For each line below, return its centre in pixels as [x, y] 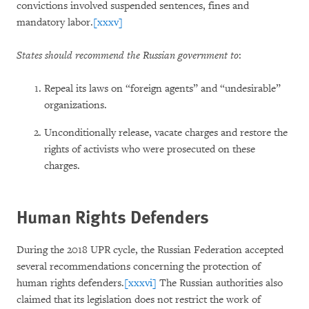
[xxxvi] [140, 283]
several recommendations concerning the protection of [139, 267]
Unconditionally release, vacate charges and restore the [166, 133]
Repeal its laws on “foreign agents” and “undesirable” [162, 89]
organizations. [76, 105]
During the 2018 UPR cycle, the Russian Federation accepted [150, 250]
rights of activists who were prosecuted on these [150, 149]
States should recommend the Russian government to [128, 56]
